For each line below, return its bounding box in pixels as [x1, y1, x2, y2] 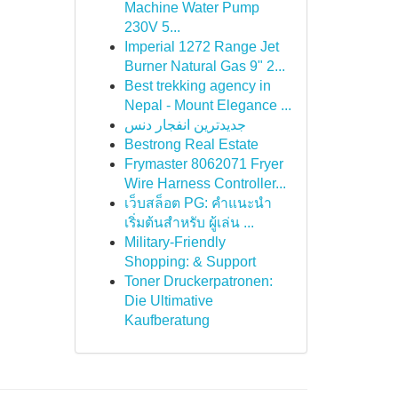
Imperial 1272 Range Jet [123, 39, 279, 54]
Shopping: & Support [123, 254, 256, 269]
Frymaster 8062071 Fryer [123, 156, 283, 171]
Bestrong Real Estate [123, 137, 259, 152]
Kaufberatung [123, 313, 210, 328]
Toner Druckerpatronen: [123, 274, 273, 289]
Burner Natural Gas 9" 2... [123, 59, 285, 74]
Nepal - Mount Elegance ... [123, 98, 291, 113]
